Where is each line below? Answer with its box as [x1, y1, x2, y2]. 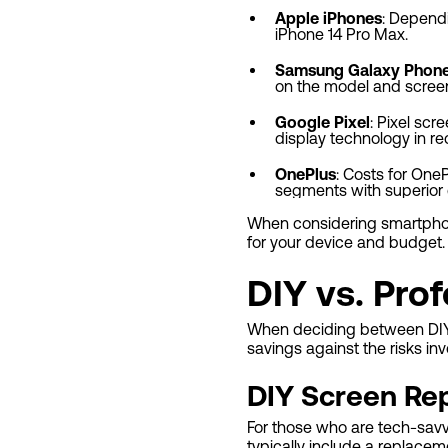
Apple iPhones [275, 9, 382, 28]
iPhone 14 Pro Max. [275, 25, 408, 44]
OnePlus [275, 165, 336, 184]
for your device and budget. [247, 233, 445, 252]
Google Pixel [275, 113, 370, 132]
